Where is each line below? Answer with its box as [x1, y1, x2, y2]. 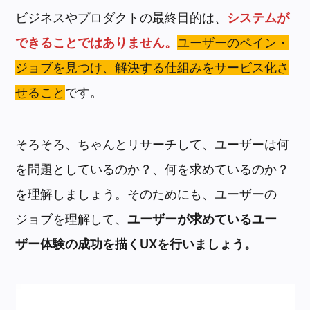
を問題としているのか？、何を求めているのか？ [15, 162, 290, 177]
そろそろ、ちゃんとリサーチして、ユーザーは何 [15, 137, 290, 152]
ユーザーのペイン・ [177, 35, 290, 50]
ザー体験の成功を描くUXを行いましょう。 [15, 237, 257, 252]
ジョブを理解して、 [15, 212, 128, 227]
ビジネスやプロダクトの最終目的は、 [15, 10, 228, 25]
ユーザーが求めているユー [127, 212, 277, 227]
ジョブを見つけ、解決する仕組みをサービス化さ [15, 60, 290, 75]
